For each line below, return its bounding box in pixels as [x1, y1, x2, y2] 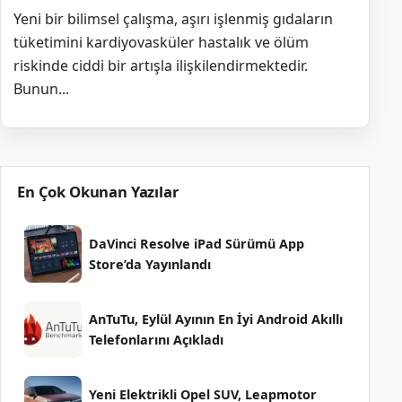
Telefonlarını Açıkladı [89, 330, 223, 348]
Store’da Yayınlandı [89, 255, 211, 273]
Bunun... [13, 78, 69, 99]
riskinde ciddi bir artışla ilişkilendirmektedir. [13, 55, 308, 75]
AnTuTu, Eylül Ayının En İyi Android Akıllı [89, 310, 343, 328]
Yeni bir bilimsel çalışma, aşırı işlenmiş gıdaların [13, 8, 333, 29]
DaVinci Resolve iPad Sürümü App [89, 234, 304, 252]
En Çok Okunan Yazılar [17, 180, 179, 202]
